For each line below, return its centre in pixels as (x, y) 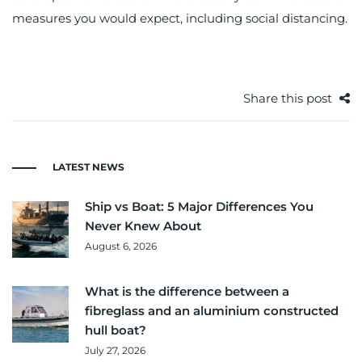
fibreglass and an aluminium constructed (212, 311)
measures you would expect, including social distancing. (180, 19)
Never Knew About (143, 226)
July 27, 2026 (115, 351)
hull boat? (116, 330)
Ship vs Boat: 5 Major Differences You (199, 207)
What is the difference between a (187, 292)
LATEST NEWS (88, 167)
